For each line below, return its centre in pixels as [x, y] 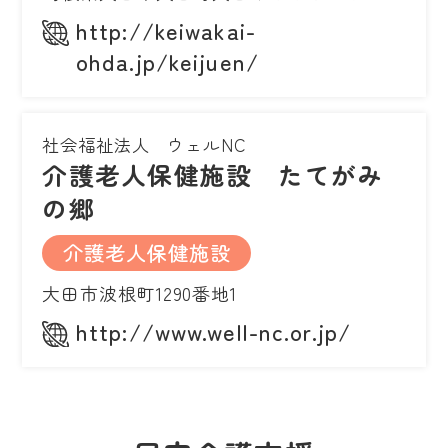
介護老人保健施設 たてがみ [213, 174]
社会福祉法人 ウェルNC [144, 145]
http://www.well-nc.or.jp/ [213, 331]
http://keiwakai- [166, 30]
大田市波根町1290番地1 [140, 293]
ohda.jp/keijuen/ [167, 61]
